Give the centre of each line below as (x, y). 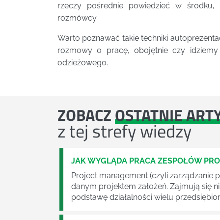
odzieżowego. (83, 63)
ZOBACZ (86, 115)
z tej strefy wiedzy (124, 131)
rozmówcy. (78, 18)
